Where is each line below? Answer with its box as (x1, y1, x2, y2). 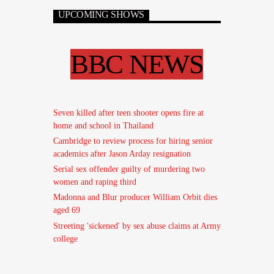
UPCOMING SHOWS (57, 9, 144, 20)
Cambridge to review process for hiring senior (53, 136, 213, 146)
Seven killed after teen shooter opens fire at (53, 108, 204, 117)
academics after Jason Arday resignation (53, 149, 191, 159)
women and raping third (53, 177, 136, 187)
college (53, 234, 78, 243)
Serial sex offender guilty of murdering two (53, 165, 205, 174)
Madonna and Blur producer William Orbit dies (53, 193, 217, 202)
